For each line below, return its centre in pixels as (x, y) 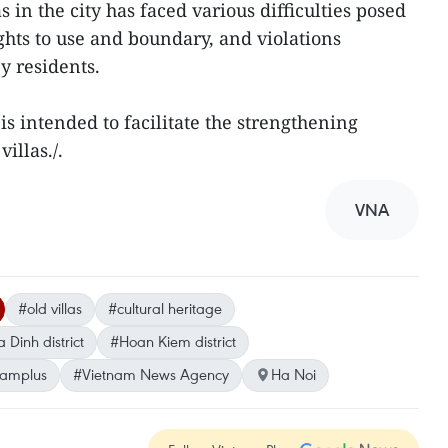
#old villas (50, 308)
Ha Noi (293, 374)
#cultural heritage (165, 308)
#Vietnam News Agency (151, 374)
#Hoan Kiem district (173, 341)
